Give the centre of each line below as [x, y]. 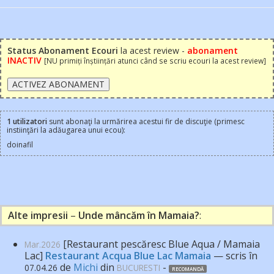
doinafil [20, 144]
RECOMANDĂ [188, 268]
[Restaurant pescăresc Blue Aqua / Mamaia [160, 244]
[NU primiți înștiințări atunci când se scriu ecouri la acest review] [155, 60]
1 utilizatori [27, 121]
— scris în [234, 255]
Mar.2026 [43, 244]
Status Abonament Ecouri [63, 50]
